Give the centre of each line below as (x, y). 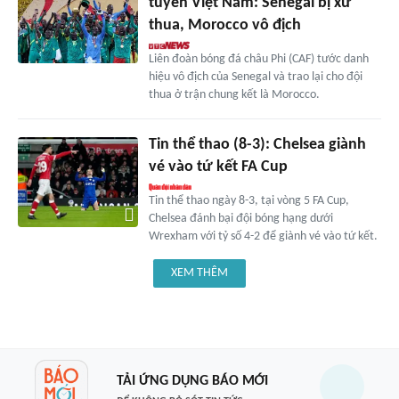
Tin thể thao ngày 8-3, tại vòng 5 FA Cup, (248, 201)
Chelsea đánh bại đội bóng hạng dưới (240, 219)
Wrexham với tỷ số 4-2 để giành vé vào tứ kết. (263, 237)
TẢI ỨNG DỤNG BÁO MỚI (192, 381)
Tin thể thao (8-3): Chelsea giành (257, 145)
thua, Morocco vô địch (224, 26)
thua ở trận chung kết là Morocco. (234, 95)
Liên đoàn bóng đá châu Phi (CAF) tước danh (258, 60)
